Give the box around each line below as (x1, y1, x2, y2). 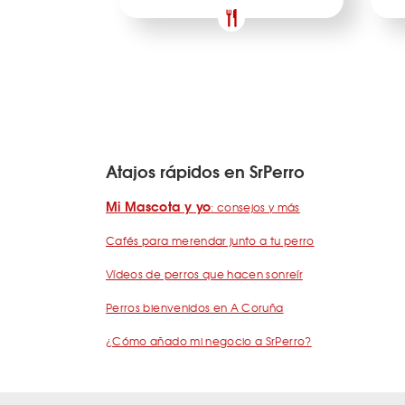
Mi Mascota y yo (106, 196, 212, 217)
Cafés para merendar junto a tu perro (106, 232, 315, 250)
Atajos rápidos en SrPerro (106, 158, 305, 184)
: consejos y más (211, 199, 300, 216)
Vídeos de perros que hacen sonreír (106, 266, 303, 283)
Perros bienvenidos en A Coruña (106, 299, 284, 316)
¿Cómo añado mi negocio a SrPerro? (106, 333, 312, 350)
